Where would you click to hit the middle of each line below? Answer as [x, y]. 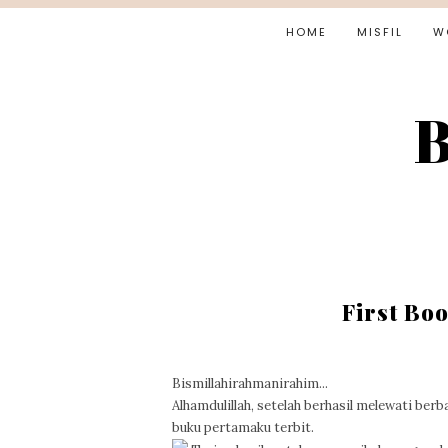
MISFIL [379, 32]
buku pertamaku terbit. [243, 427]
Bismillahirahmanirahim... [250, 383]
